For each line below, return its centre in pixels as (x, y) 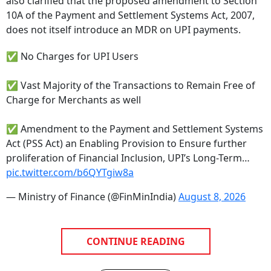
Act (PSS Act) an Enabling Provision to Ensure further (126, 143)
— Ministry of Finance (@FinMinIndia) (92, 196)
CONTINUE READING (135, 241)
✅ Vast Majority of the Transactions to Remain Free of (131, 85)
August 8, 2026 (212, 196)
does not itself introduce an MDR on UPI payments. (123, 29)
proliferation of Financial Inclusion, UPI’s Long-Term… (128, 158)
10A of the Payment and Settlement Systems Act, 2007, (130, 15)
